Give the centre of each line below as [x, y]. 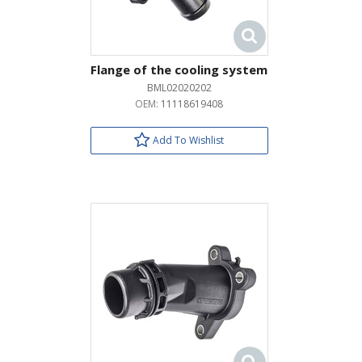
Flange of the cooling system [179, 69]
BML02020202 [179, 88]
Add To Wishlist [187, 140]
